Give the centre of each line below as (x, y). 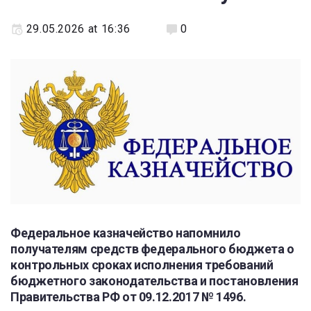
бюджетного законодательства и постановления (154, 281)
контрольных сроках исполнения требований (142, 265)
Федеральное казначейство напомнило (126, 233)
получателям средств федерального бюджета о (152, 249)
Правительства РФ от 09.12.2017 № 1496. (128, 297)
